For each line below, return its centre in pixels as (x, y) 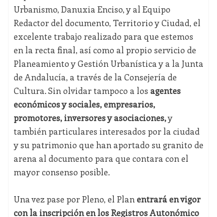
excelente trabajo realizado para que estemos (103, 37)
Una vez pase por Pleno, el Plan (75, 199)
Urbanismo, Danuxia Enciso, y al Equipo (92, 9)
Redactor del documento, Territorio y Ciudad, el (107, 23)
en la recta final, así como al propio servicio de (105, 50)
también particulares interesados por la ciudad (106, 132)
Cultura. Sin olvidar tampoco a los (81, 91)
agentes (164, 91)
